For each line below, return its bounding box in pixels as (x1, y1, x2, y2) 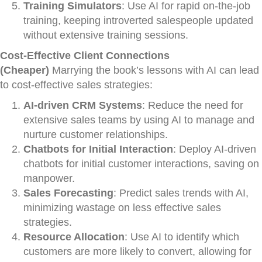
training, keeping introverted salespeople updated (23, 15, 253, 26)
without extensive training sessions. (23, 29, 188, 41)
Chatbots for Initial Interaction (23, 143, 173, 155)
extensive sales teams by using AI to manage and (23, 114, 254, 126)
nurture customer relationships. (23, 129, 168, 140)
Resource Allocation (23, 231, 125, 243)
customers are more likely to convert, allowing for (23, 246, 251, 257)
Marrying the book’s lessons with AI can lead (49, 64, 259, 76)
